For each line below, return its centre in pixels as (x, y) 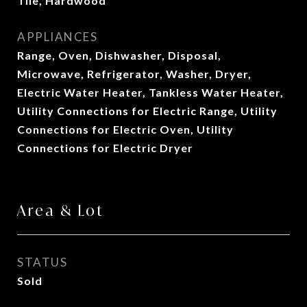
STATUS (42, 262)
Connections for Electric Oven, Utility (125, 129)
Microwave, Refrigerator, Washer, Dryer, (134, 74)
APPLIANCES (57, 37)
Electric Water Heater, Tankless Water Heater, (150, 92)
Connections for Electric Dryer (105, 148)
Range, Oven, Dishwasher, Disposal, (119, 55)
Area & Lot (61, 210)
